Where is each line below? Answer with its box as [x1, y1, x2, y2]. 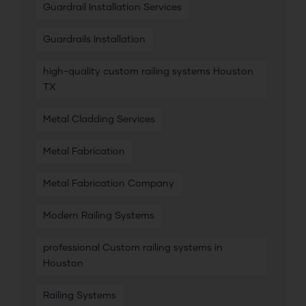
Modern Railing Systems [43, 211, 154, 221]
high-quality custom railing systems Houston [43, 67, 253, 77]
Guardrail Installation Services [43, 3, 182, 13]
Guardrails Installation [43, 35, 145, 45]
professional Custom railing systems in [43, 243, 223, 253]
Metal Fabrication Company [43, 179, 174, 189]
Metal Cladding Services [43, 115, 155, 125]
